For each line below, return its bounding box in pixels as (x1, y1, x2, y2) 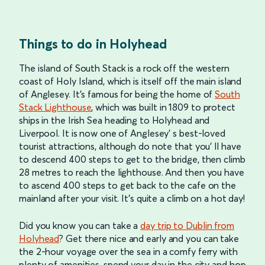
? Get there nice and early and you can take (59, 232, 239, 245)
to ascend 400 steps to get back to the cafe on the (19, 179, 236, 192)
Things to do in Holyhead (19, 35, 167, 53)
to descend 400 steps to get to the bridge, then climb (19, 153, 245, 166)
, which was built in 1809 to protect (91, 101, 235, 114)
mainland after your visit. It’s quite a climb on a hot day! (19, 192, 245, 205)
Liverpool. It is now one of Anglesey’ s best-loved (19, 127, 225, 140)
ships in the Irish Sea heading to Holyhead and (19, 114, 210, 127)
